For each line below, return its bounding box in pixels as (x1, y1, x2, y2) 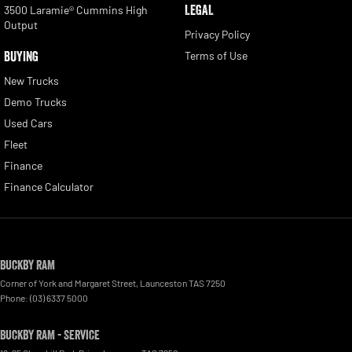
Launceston (140, 277, 187, 289)
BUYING (4, 48, 38, 66)
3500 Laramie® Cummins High (4, 3, 148, 17)
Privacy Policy (184, 27, 250, 42)
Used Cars (4, 116, 53, 130)
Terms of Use (184, 49, 247, 63)
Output (4, 18, 38, 32)
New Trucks (4, 74, 59, 88)
